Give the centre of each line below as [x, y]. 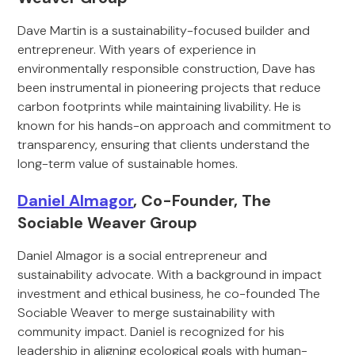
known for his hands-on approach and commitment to [175, 126]
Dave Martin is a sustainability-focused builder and [164, 31]
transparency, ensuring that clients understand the [164, 145]
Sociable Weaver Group [108, 223]
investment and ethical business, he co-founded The [169, 294]
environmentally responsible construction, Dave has [167, 69]
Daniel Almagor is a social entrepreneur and [143, 256]
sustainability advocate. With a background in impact [170, 275]
